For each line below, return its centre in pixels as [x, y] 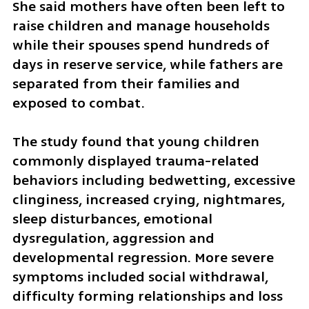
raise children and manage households [141, 26]
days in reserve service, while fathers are [147, 64]
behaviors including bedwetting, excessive [153, 181]
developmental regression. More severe [143, 258]
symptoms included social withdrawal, [140, 277]
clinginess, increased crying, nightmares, [148, 200]
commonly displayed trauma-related [136, 161]
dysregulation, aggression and [113, 239]
